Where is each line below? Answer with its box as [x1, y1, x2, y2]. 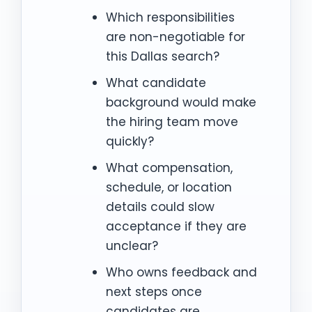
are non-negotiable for [105, 28, 245, 45]
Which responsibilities [105, 8, 235, 26]
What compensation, [105, 159, 233, 176]
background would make [105, 93, 256, 111]
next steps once [105, 283, 202, 300]
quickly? [105, 132, 154, 150]
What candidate [105, 74, 206, 91]
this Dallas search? [105, 47, 219, 65]
